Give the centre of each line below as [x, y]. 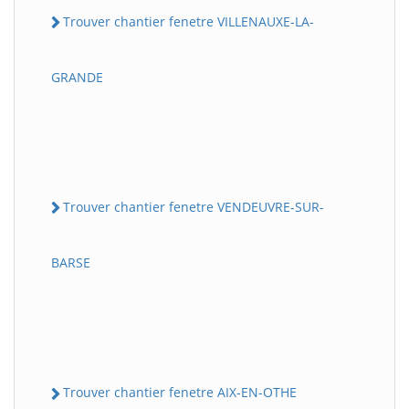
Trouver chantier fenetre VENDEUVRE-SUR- [194, 207]
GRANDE [77, 78]
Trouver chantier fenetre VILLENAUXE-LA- [189, 21]
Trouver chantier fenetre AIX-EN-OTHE [180, 393]
